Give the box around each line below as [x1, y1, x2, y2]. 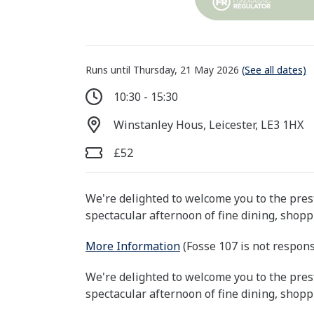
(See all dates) [242, 63, 306, 76]
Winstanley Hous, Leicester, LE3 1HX [114, 117, 303, 132]
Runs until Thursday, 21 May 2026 [86, 63, 242, 76]
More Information [86, 238, 180, 254]
